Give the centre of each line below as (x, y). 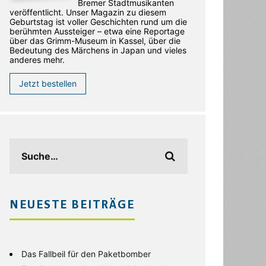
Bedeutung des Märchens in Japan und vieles (98, 50)
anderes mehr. (37, 60)
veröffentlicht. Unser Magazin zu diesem (88, 12)
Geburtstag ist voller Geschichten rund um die (98, 22)
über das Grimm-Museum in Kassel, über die (95, 41)
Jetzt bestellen (48, 83)
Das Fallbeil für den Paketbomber (86, 254)
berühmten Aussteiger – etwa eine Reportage (97, 31)
